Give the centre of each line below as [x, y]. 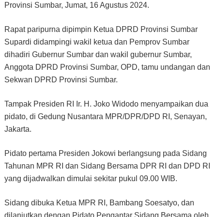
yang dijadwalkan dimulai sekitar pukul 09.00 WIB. [91, 178]
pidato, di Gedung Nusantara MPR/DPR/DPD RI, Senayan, [105, 116]
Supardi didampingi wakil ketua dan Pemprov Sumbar [97, 42]
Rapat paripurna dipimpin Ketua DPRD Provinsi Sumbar [101, 29]
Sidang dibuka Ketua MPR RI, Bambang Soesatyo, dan [99, 202]
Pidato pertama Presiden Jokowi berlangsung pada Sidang [105, 153]
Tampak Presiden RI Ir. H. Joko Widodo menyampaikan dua [106, 104]
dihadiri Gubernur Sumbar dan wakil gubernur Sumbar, [98, 54]
